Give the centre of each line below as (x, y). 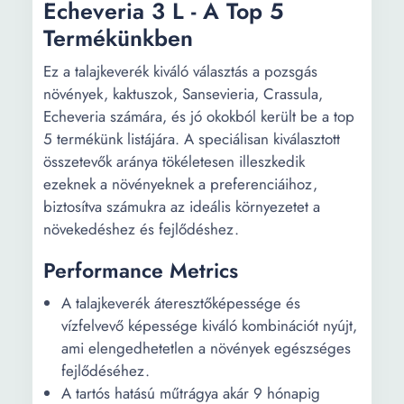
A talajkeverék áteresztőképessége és (181, 303)
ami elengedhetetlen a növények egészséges (206, 348)
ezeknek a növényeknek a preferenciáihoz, (180, 184)
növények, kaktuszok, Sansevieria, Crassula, (183, 94)
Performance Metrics (141, 271)
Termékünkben (118, 38)
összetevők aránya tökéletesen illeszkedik (174, 161)
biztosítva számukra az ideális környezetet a (182, 207)
